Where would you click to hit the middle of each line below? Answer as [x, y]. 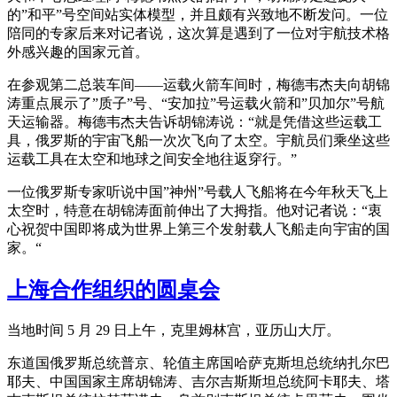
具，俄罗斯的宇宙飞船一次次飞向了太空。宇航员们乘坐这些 [198, 140]
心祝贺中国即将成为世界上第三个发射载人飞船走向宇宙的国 [198, 229]
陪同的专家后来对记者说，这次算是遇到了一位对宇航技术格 [198, 33]
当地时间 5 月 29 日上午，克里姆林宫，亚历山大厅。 [174, 330]
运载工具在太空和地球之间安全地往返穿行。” [152, 159]
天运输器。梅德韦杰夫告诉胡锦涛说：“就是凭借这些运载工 [195, 121]
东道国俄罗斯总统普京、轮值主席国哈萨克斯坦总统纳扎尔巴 [198, 362]
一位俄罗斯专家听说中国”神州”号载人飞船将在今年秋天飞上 [198, 191]
